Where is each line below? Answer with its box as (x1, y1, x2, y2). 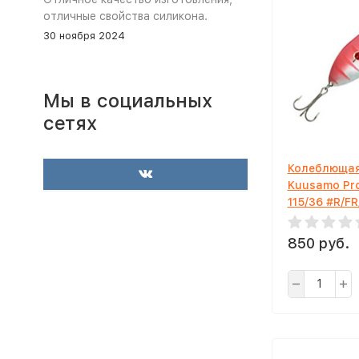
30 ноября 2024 (42, 30, 125, 42)
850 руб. (287, 235, 349, 252)
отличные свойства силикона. (42, 10, 208, 22)
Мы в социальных (42, 89, 212, 112)
